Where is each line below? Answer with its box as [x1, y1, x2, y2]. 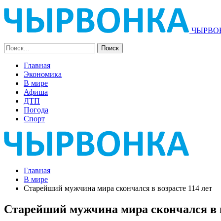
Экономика [24, 70, 62, 78]
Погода [24, 106, 48, 114]
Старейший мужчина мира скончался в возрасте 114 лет [24, 184, 212, 192]
